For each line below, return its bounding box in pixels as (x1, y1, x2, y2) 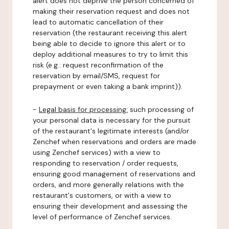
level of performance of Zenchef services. (33, 212, 172, 221)
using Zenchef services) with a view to (33, 148, 161, 157)
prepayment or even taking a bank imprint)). (33, 82, 182, 91)
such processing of (128, 105, 194, 114)
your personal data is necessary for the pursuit (33, 116, 191, 125)
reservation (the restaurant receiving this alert (33, 28, 187, 37)
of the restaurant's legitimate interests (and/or (33, 126, 189, 135)
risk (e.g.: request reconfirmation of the (33, 60, 164, 70)
